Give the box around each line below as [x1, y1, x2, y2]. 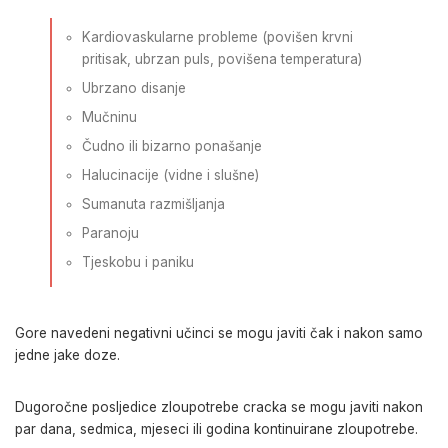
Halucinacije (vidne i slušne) [82, 166, 259, 183]
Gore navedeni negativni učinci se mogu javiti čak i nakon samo [15, 325, 423, 342]
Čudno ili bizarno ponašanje [82, 137, 262, 154]
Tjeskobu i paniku [82, 253, 194, 270]
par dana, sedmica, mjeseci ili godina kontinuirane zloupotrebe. [15, 421, 418, 438]
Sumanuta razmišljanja [82, 195, 225, 212]
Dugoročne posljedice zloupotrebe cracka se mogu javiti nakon [15, 399, 423, 416]
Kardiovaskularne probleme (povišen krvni [82, 28, 353, 45]
